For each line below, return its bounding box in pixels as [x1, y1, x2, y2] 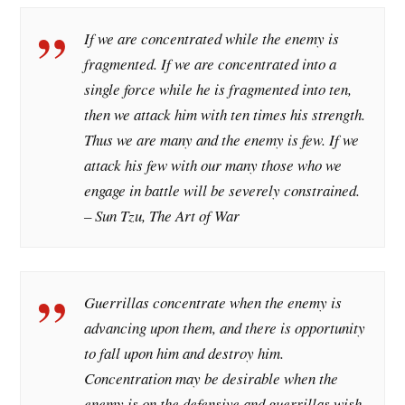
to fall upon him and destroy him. [84, 342, 285, 363]
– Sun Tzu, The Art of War [84, 205, 240, 227]
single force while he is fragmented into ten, [84, 79, 353, 100]
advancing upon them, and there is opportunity [84, 316, 366, 338]
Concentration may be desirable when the [84, 367, 339, 389]
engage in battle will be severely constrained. [84, 180, 361, 202]
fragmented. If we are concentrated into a [84, 53, 337, 75]
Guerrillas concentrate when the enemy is [84, 291, 343, 313]
